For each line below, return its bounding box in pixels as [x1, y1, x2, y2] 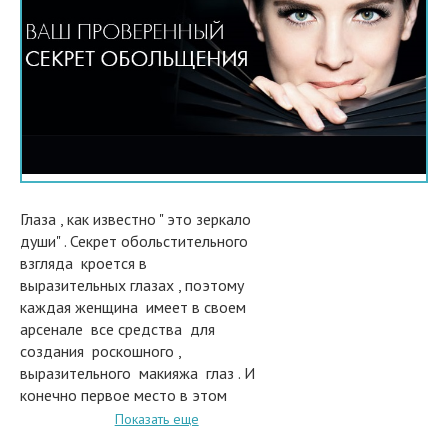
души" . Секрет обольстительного [20, 230, 252, 251]
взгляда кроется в [20, 252, 147, 273]
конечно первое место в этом [20, 384, 227, 405]
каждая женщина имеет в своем [20, 296, 246, 317]
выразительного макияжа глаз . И [20, 362, 255, 383]
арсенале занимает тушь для [20, 406, 218, 427]
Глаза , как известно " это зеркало [20, 208, 251, 229]
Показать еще [114, 409, 199, 428]
